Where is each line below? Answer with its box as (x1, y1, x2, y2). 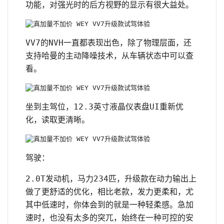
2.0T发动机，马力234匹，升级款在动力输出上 (25, 173, 196, 183)
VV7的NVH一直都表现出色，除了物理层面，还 (25, 37, 191, 47)
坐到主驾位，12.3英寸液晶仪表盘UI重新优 (25, 101, 183, 111)
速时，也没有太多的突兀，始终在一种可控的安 (25, 212, 193, 222)
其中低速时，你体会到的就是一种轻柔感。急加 (25, 199, 193, 209)
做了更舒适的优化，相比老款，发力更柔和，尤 (25, 186, 193, 196)
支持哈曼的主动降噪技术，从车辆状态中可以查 (25, 50, 193, 60)
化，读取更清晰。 (25, 114, 89, 124)
